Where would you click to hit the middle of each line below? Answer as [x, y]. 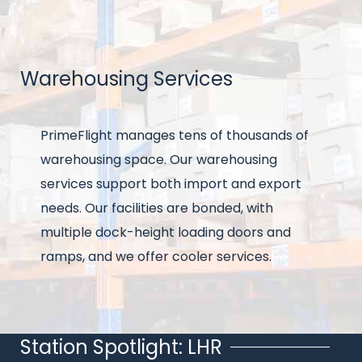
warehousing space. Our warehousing [159, 160]
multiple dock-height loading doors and [166, 233]
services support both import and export [171, 184]
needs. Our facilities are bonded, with [157, 208]
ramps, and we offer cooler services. [156, 257]
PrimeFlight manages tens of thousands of [175, 136]
